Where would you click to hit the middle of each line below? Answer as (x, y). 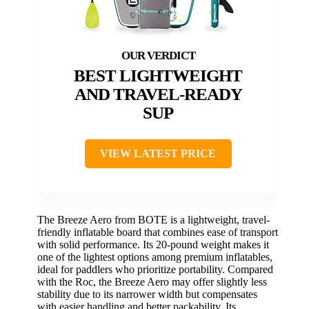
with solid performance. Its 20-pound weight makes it (153, 245)
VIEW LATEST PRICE (158, 154)
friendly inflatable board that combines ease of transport (158, 232)
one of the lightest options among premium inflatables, (155, 257)
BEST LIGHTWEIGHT (158, 76)
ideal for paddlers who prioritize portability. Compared (155, 270)
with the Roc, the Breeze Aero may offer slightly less (152, 282)
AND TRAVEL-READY (158, 94)
